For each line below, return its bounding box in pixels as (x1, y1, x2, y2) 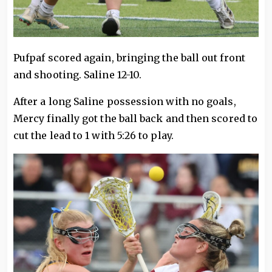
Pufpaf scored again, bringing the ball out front (13, 51, 245, 64)
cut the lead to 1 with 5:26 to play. (13, 129, 174, 141)
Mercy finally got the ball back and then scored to (13, 112, 257, 124)
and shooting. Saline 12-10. (13, 68, 142, 81)
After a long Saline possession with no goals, (13, 95, 236, 107)
